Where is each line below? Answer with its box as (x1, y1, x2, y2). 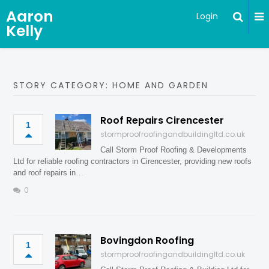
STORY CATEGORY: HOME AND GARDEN (13, 79, 209, 91)
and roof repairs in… (13, 168, 84, 177)
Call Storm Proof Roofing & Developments (100, 145, 247, 154)
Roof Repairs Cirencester (100, 113, 225, 127)
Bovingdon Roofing (100, 234, 195, 247)
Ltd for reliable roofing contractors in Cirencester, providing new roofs (13, 157, 252, 166)
